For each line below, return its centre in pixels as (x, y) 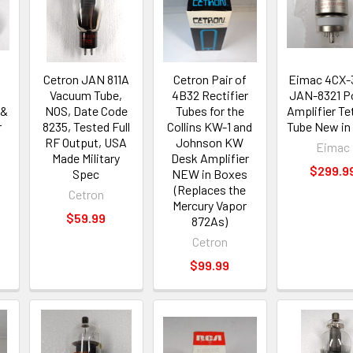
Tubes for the (210, 111)
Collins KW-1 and (210, 127)
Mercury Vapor (210, 206)
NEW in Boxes (210, 174)
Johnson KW (210, 143)
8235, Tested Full (86, 127)
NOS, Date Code (86, 111)
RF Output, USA (86, 143)
